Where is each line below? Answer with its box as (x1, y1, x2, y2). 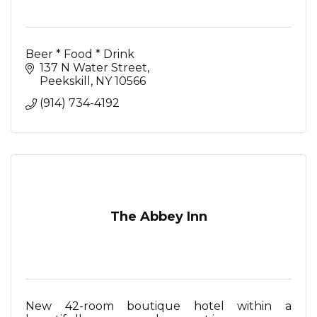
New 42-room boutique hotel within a (25, 299, 292, 313)
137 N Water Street (40, 61, 147, 74)
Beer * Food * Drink (25, 47, 134, 61)
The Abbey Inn (110, 209, 207, 224)
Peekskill (40, 74, 91, 88)
